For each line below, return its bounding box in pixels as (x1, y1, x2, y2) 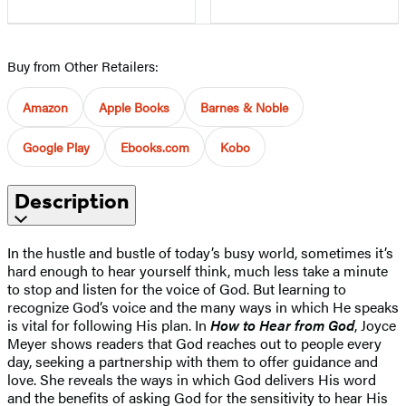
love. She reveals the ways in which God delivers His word (7, 368, 376, 390)
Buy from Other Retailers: (7, 55, 159, 75)
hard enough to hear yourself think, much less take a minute (7, 259, 388, 281)
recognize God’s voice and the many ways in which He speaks (7, 295, 399, 317)
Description (14, 188, 129, 214)
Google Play (23, 137, 90, 156)
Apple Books (99, 97, 169, 116)
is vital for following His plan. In (7, 314, 210, 335)
